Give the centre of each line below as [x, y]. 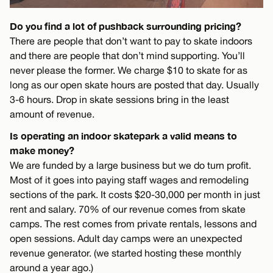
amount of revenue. [52, 114]
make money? [42, 150]
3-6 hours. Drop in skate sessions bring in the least [119, 99]
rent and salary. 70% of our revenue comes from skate [128, 209]
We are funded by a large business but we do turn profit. [130, 165]
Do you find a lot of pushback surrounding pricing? [126, 26]
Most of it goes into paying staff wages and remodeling [129, 179]
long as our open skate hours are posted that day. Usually [134, 84]
